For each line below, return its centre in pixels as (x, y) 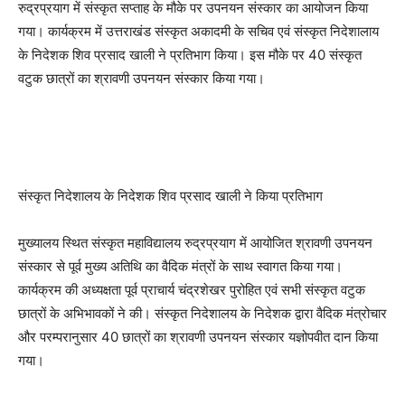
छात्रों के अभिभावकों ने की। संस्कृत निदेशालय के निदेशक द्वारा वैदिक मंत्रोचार (202, 313)
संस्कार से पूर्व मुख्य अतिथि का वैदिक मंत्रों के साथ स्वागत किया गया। (180, 266)
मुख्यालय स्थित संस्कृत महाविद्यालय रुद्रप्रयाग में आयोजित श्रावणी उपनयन (195, 243)
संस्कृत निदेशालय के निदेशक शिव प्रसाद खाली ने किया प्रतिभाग (170, 196)
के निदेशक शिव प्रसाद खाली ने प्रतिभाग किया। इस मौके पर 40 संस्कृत (190, 55)
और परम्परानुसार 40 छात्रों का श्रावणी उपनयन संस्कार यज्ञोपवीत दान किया (198, 337)
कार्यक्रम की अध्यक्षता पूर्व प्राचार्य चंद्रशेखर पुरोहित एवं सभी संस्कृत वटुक (192, 290)
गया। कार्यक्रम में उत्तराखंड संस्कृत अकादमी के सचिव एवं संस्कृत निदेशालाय (198, 31)
